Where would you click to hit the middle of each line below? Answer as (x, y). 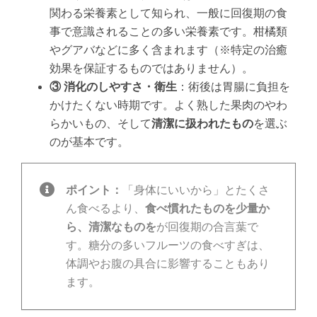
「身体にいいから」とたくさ (196, 190)
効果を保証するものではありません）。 (151, 69)
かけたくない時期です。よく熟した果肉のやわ (168, 105)
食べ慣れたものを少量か (207, 209)
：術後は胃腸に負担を (233, 87)
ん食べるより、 (105, 209)
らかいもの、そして (100, 124)
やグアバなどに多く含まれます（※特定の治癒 (168, 50)
